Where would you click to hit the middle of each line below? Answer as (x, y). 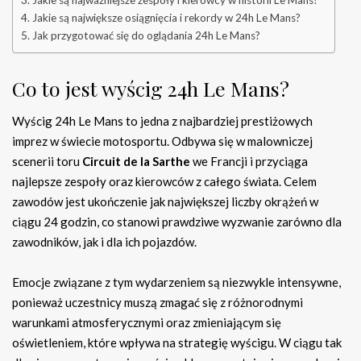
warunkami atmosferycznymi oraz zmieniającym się (147, 323)
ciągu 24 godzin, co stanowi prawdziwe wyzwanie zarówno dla (177, 222)
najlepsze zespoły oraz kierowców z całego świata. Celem (164, 182)
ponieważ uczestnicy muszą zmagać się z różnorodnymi (158, 303)
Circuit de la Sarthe (136, 162)
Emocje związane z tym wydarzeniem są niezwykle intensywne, (176, 282)
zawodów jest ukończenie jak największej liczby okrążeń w (165, 202)
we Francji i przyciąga (249, 162)
